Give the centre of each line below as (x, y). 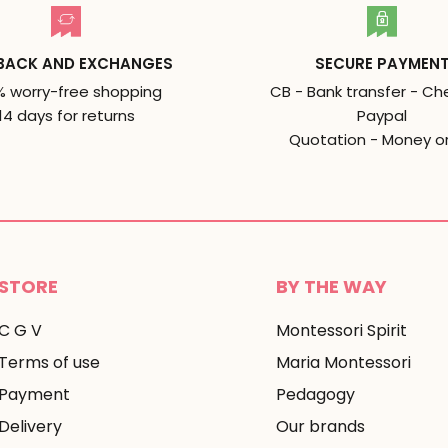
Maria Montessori (343, 363)
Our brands (320, 427)
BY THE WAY (331, 286)
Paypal (382, 115)
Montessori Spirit (341, 331)
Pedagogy (315, 395)
